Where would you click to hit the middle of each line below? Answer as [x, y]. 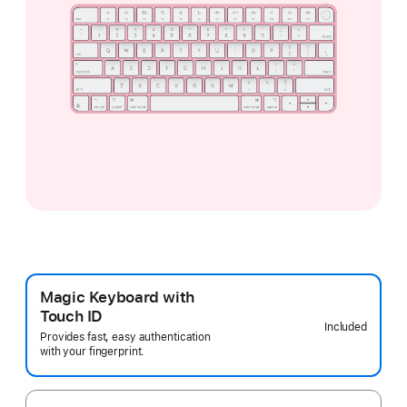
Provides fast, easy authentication [125, 338]
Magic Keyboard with [117, 298]
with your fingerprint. [93, 352]
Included [345, 328]
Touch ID [71, 317]
